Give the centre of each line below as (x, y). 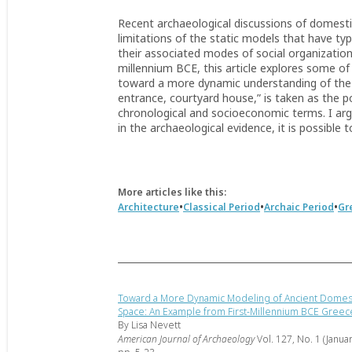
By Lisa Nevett (149, 325)
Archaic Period (299, 207)
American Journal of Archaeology (186, 339)
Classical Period (222, 207)
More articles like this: (172, 192)
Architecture (148, 207)
